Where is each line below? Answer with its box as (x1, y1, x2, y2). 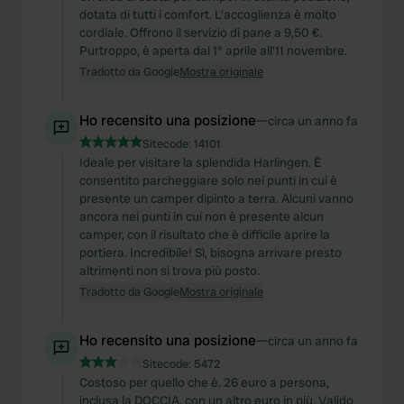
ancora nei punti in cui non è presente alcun (79, 208, 324, 225)
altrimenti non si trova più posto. (79, 262, 260, 279)
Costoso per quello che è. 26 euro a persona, (79, 374, 329, 390)
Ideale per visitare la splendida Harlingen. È (79, 154, 322, 170)
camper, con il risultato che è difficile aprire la (79, 226, 330, 243)
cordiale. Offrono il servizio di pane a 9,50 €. (79, 24, 322, 41)
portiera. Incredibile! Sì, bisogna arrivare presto (79, 244, 342, 261)
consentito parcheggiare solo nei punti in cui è (79, 172, 337, 188)
